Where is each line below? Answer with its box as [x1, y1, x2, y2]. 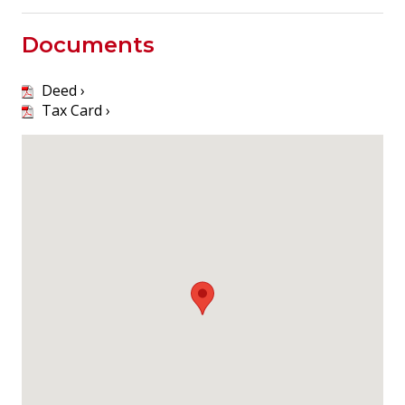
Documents [22, 31, 155, 58]
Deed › [38, 80, 85, 100]
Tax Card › [38, 99, 110, 120]
